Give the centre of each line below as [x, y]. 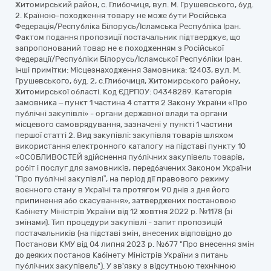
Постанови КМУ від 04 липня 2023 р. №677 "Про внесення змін [135, 244]
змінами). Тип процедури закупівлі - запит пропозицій [119, 222]
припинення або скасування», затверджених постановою [126, 201]
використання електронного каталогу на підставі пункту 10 [130, 146]
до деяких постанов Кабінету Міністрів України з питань [122, 255]
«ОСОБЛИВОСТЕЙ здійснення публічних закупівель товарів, [130, 157]
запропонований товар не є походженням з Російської [119, 48]
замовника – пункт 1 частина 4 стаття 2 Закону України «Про [131, 103]
